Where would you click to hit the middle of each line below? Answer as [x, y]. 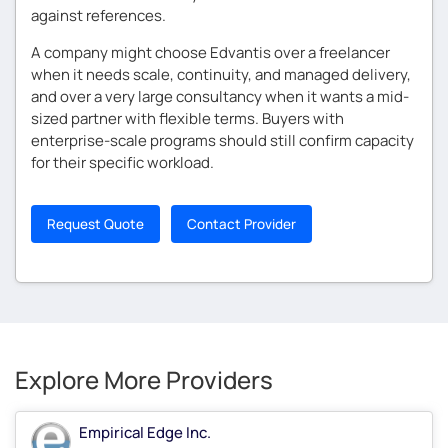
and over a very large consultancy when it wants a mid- [220, 96]
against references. [98, 15]
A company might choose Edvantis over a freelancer [210, 52]
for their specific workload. [122, 162]
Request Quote [95, 223]
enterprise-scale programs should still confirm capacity [222, 140]
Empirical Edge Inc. [145, 432]
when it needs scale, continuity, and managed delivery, [221, 74]
